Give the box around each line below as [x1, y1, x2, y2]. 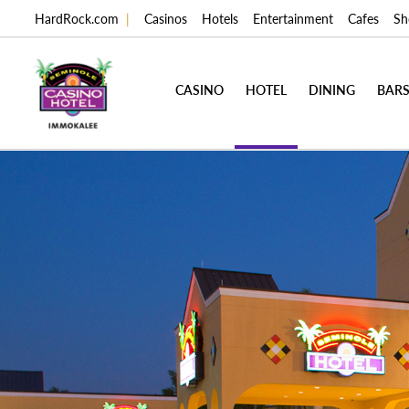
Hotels [202, 9, 238, 27]
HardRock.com [35, 9, 119, 27]
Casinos [144, 9, 187, 27]
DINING [309, 80, 355, 99]
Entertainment [253, 9, 333, 27]
